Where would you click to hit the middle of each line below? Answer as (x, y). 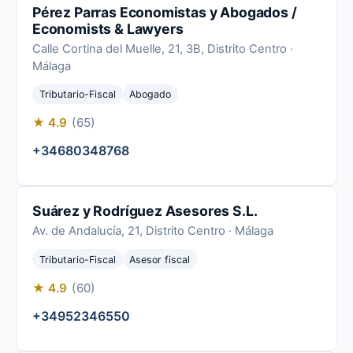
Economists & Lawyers (108, 29)
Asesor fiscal (160, 259)
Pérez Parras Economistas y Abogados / (165, 13)
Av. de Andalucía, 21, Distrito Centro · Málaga (153, 231)
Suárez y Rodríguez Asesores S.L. (145, 211)
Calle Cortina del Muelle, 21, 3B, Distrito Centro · (163, 49)
